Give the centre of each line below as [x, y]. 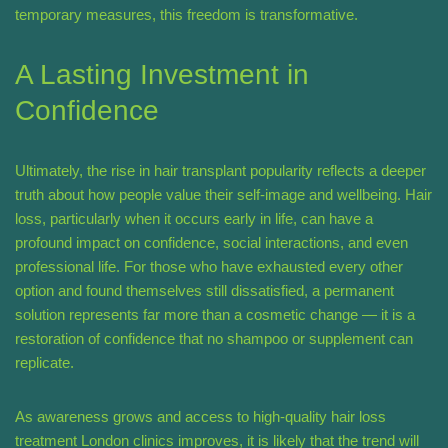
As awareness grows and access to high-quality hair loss [200, 417]
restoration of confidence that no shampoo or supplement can [214, 339]
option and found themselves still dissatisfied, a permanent [204, 291]
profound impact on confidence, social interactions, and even [211, 243]
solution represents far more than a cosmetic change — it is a [215, 315]
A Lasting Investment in [162, 75]
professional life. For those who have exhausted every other [209, 267]
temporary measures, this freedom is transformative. [186, 15]
